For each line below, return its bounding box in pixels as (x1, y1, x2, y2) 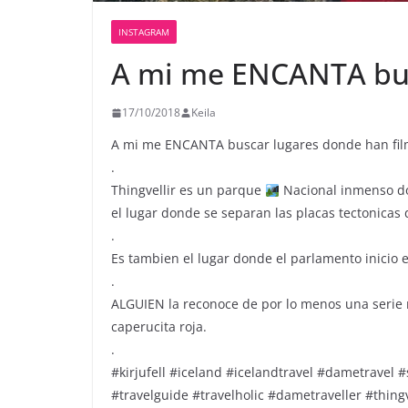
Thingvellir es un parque (111, 181, 265, 199)
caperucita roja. (111, 318, 207, 336)
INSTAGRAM (118, 25, 169, 39)
